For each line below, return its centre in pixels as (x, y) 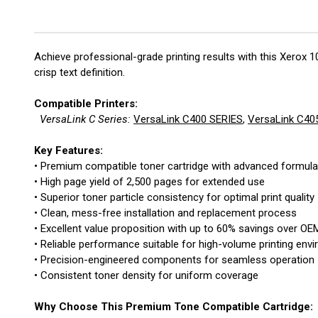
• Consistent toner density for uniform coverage (146, 276)
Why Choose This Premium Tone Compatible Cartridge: (174, 307)
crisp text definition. (79, 73)
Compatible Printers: (86, 104)
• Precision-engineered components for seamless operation (174, 260)
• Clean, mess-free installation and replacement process (165, 213)
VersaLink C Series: (87, 120)
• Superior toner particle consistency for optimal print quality (174, 198)
